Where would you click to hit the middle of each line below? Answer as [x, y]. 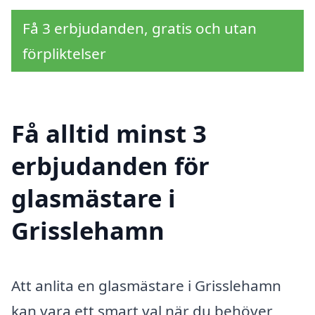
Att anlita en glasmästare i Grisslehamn [146, 285]
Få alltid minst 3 [109, 133]
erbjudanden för [110, 165]
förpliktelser [64, 54]
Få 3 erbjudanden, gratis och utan [140, 28]
